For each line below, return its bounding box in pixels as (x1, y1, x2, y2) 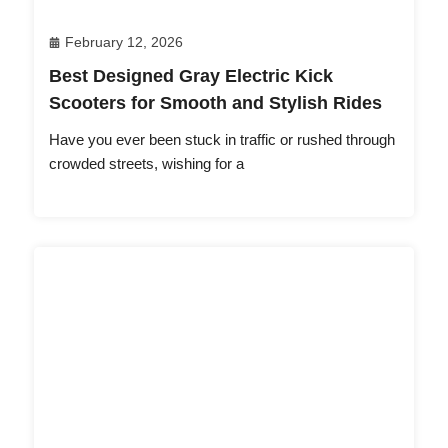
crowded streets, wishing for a (49, 155, 244, 173)
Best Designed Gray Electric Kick (49, 66, 333, 87)
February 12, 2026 (65, 34, 183, 51)
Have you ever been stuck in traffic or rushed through (49, 131, 395, 149)
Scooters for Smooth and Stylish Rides (49, 93, 382, 114)
